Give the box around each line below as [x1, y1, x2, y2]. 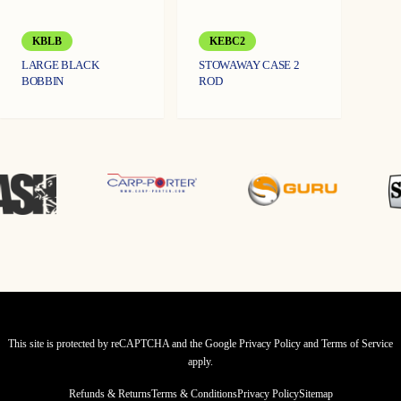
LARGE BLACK [21, 58, 99, 73]
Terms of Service [321, 337, 393, 351]
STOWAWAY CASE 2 [199, 58, 300, 73]
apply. [188, 355, 213, 369]
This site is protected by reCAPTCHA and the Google [8, 337, 239, 351]
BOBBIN [21, 74, 64, 89]
